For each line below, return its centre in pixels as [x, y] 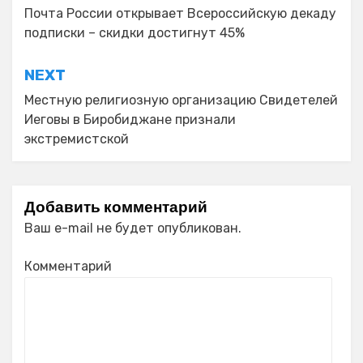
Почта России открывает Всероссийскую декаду [180, 13]
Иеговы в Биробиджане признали [130, 120]
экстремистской [77, 139]
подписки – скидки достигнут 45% [135, 33]
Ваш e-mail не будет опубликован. [133, 228]
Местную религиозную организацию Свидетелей [181, 100]
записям [64, 46]
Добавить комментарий [116, 207]
